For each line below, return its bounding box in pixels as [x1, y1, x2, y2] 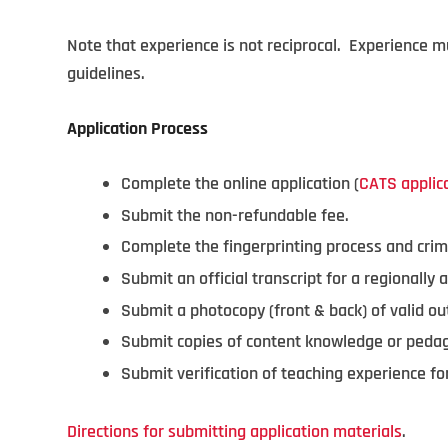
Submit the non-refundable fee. [121, 203, 349, 227]
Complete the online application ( [121, 172, 359, 196]
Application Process [67, 117, 208, 141]
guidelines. [67, 62, 145, 86]
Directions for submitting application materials [67, 420, 402, 444]
